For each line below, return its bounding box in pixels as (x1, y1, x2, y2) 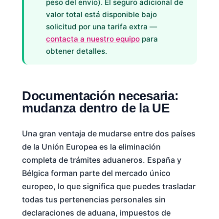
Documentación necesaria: (22, 88, 179, 103)
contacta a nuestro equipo (46, 34, 140, 44)
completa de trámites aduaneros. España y (22, 154, 181, 165)
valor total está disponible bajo (46, 10, 157, 20)
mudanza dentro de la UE (22, 101, 170, 115)
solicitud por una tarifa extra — (46, 22, 157, 32)
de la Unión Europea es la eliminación (22, 141, 161, 152)
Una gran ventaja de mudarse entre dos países (22, 128, 196, 138)
